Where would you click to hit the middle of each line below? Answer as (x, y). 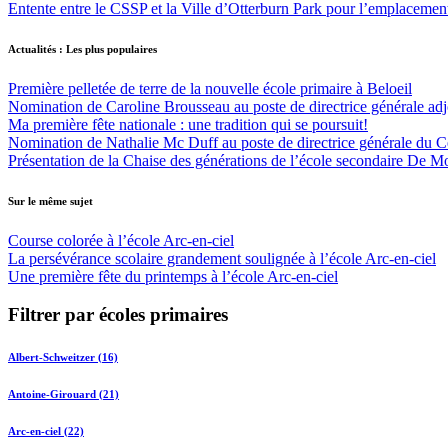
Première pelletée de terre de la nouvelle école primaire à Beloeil (210, 88)
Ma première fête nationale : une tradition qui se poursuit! (188, 124)
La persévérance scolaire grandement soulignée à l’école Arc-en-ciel (222, 258)
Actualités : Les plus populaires (82, 48)
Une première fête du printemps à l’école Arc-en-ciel (173, 276)
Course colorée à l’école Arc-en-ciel (121, 240)
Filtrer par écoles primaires (118, 315)
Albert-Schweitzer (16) (63, 357)
